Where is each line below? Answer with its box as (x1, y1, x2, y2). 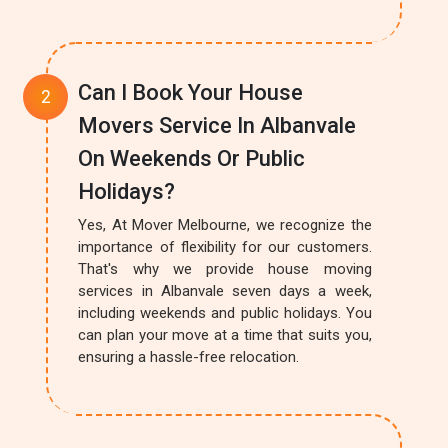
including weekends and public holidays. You (78, 304, 372, 322)
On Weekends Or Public (78, 146, 306, 171)
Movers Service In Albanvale (78, 113, 357, 138)
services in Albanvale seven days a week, (78, 282, 372, 300)
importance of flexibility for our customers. (78, 238, 372, 256)
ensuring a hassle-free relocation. (78, 348, 300, 366)
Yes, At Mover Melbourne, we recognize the (78, 216, 372, 234)
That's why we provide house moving (78, 260, 372, 278)
